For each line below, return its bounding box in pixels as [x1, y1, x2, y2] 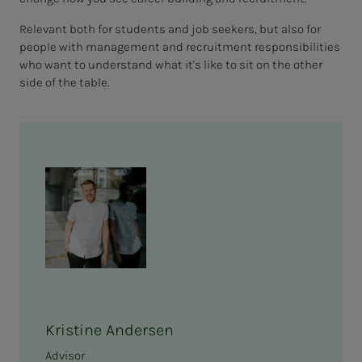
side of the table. [19, 74, 109, 90]
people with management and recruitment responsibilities [19, 39, 340, 54]
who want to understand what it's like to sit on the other [19, 57, 322, 72]
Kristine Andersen [45, 320, 174, 339]
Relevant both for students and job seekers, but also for [19, 21, 321, 36]
